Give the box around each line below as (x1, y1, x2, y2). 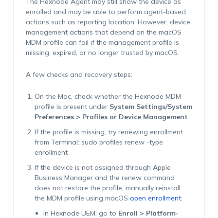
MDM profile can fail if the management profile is (25, 38, 179, 47)
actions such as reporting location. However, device (25, 18, 190, 26)
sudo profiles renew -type (81, 138, 163, 146)
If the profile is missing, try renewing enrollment (34, 127, 183, 136)
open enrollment (129, 194, 181, 202)
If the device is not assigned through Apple (34, 163, 171, 172)
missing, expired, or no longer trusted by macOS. (25, 48, 179, 57)
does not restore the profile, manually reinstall (34, 183, 181, 192)
